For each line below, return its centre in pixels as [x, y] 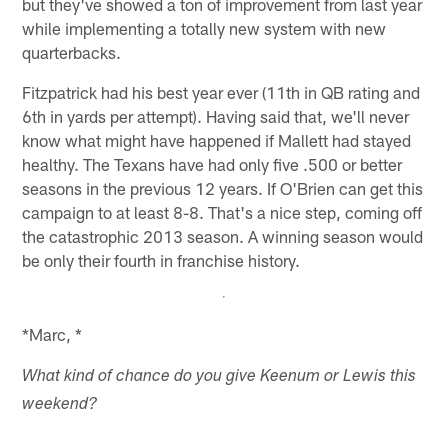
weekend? [60, 406]
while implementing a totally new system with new [204, 28]
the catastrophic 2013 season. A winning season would [223, 236]
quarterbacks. [72, 52]
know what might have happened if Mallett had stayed [217, 140]
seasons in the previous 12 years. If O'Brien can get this [223, 188]
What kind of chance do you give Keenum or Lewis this [219, 378]
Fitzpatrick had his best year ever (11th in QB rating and [221, 92]
